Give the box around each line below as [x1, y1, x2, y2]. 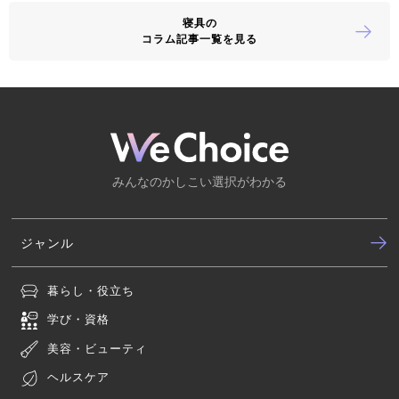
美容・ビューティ [47, 340, 148, 355]
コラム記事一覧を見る [142, 31, 257, 45]
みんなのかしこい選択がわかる [111, 173, 287, 189]
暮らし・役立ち [47, 282, 135, 297]
